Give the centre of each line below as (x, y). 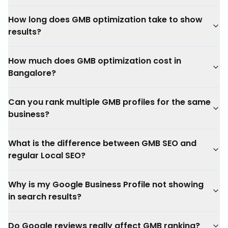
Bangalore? (32, 73)
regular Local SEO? (47, 155)
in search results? (45, 197)
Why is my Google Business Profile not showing (106, 184)
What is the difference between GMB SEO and (102, 143)
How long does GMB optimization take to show (105, 20)
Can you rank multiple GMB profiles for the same (109, 102)
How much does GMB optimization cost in (95, 61)
